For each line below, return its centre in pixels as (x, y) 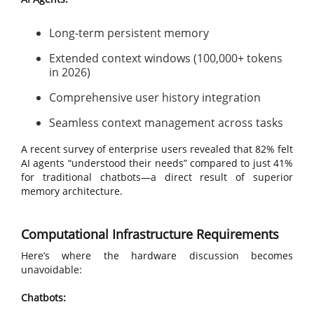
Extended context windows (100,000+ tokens (166, 58)
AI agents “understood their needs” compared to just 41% (157, 163)
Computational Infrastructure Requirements (150, 234)
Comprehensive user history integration (155, 97)
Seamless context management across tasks (166, 123)
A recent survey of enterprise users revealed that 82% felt (157, 149)
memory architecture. (72, 191)
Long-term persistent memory (129, 33)
